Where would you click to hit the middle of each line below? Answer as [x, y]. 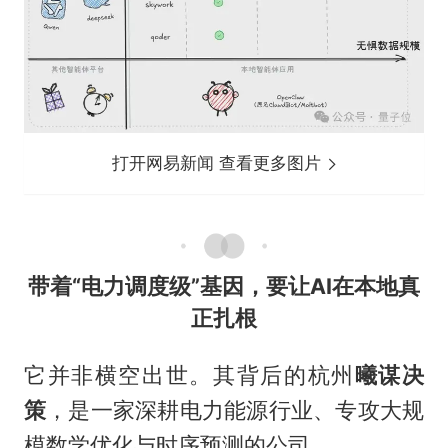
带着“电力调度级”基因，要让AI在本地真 [224, 286]
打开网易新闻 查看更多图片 [219, 162]
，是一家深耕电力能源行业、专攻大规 [235, 410]
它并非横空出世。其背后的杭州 [189, 375]
